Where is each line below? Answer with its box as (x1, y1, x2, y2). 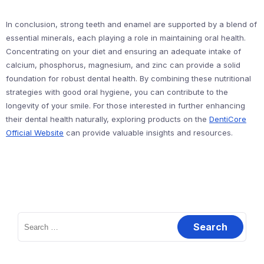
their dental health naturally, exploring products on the (6, 114, 209, 124)
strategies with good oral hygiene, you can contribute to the (6, 87, 228, 97)
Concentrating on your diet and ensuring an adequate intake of (6, 47, 241, 56)
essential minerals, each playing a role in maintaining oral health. (6, 33, 246, 42)
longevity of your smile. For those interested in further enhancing (6, 101, 245, 110)
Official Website (6, 128, 64, 137)
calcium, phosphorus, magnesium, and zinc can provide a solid (6, 60, 240, 70)
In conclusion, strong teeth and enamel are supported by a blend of (6, 19, 257, 29)
